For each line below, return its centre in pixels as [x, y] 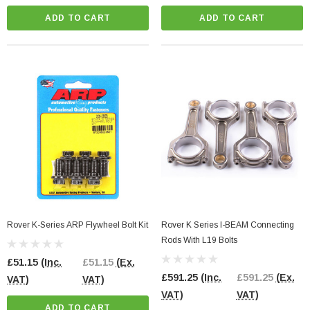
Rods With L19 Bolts [199, 240]
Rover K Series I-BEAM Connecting [228, 225]
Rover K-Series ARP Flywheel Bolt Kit [77, 225]
